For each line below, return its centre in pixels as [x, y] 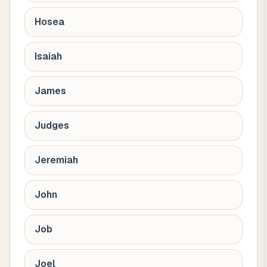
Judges [52, 125]
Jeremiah [56, 160]
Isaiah [48, 56]
